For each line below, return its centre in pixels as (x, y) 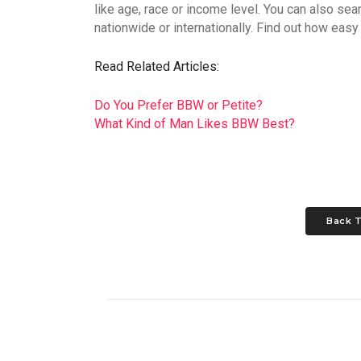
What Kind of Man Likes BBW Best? (195, 124)
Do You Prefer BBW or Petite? (178, 105)
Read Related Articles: (157, 66)
